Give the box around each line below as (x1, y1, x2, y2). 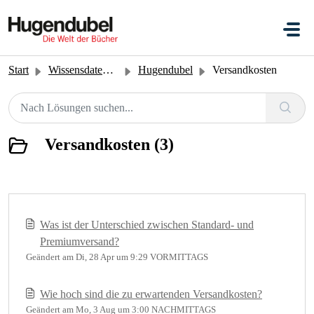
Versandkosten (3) (45, 135, 174, 153)
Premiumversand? (40, 235, 119, 247)
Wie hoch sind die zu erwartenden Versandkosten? (40, 288, 262, 300)
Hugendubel (138, 64, 193, 76)
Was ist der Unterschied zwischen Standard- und (40, 219, 254, 231)
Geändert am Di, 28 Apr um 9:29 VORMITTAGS (26, 252, 208, 262)
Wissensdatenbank (48, 64, 102, 76)
